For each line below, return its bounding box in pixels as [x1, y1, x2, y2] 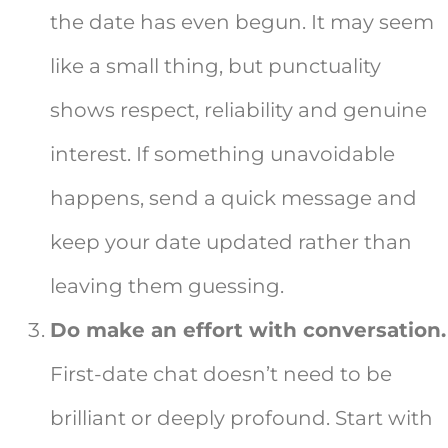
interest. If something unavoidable [50, 142, 395, 167]
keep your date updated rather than [50, 230, 412, 255]
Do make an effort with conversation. [50, 318, 446, 343]
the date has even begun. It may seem [50, 10, 434, 35]
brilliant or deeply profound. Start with [50, 406, 433, 431]
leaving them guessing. [50, 274, 284, 299]
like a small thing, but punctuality [50, 54, 381, 79]
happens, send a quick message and [50, 186, 417, 211]
